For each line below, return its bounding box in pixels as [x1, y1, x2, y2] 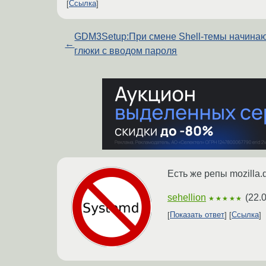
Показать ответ [170, 210, 224, 220]
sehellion [167, 192, 206, 202]
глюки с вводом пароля [74, 45, 178, 56]
